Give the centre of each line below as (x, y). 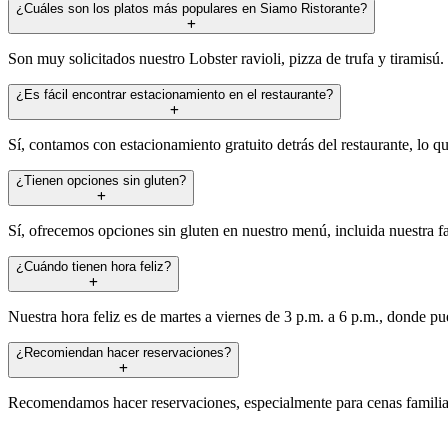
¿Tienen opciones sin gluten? (101, 180)
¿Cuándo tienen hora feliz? (93, 266)
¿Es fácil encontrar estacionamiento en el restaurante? (174, 94)
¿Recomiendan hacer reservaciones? (123, 352)
